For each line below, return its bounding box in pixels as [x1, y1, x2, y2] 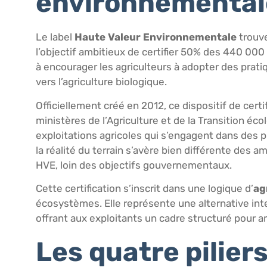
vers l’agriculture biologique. [36, 76, 167, 88]
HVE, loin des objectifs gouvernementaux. [36, 159, 232, 171]
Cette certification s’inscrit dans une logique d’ [36, 182, 253, 195]
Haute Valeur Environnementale [74, 31, 237, 44]
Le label [36, 31, 74, 44]
